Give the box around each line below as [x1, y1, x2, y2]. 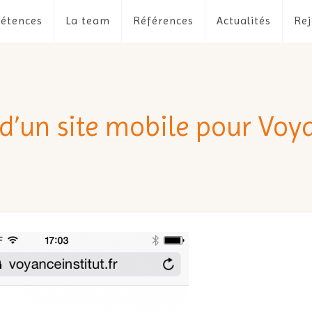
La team [65, 14, 110, 27]
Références [132, 14, 194, 27]
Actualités [216, 14, 271, 27]
